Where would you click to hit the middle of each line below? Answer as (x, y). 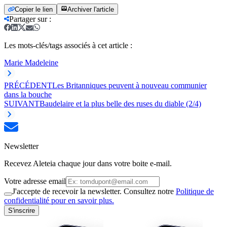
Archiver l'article (91, 9)
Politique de (195, 191)
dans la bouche (28, 94)
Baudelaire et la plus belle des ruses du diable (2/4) (120, 103)
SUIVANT (22, 103)
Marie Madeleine (31, 62)
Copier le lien (34, 9)
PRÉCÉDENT (28, 85)
